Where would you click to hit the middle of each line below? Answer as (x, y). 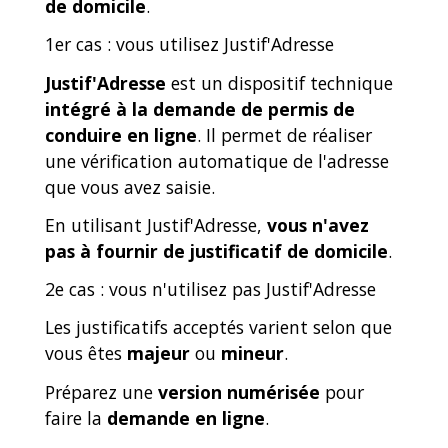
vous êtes (86, 353)
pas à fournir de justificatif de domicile (216, 250)
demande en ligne (186, 417)
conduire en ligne (121, 134)
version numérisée (239, 391)
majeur (158, 353)
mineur (252, 353)
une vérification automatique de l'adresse (217, 160)
